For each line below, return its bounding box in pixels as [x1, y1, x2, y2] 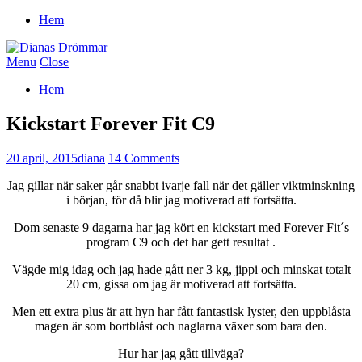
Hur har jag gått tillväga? [118, 346, 244, 360]
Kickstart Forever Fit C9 [6, 112, 215, 134]
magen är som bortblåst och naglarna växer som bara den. [35, 318, 327, 333]
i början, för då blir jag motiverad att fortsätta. [65, 192, 297, 207]
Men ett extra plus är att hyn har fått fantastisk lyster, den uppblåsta [11, 304, 351, 318]
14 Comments [108, 150, 179, 165]
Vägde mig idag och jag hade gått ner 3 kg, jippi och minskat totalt [11, 262, 351, 276]
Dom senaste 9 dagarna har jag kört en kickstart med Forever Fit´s [13, 220, 349, 234]
